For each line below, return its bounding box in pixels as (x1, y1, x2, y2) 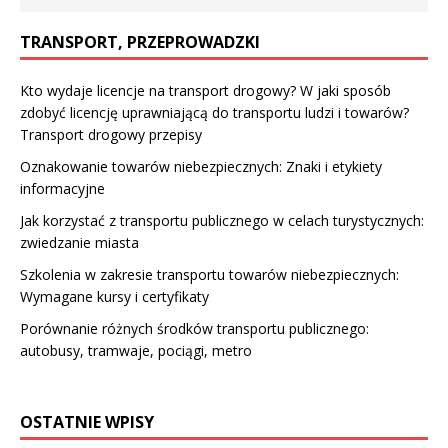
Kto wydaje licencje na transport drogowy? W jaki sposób (20, 80, 391, 100)
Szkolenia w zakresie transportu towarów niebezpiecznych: (20, 264, 399, 284)
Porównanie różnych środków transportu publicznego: (20, 318, 369, 338)
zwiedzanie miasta (20, 232, 139, 252)
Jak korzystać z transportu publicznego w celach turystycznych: (20, 210, 424, 230)
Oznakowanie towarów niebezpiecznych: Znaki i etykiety (20, 156, 382, 176)
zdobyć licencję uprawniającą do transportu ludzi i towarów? (20, 102, 409, 122)
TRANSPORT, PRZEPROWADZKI (20, 30, 260, 53)
